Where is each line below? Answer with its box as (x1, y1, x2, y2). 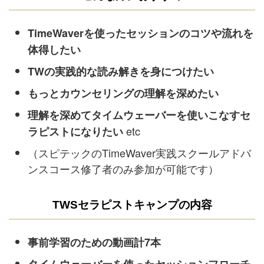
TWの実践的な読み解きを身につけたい (28, 63, 214, 79)
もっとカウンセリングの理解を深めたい (28, 85, 219, 101)
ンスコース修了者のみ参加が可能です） (28, 160, 219, 176)
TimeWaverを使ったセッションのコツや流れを (28, 25, 253, 41)
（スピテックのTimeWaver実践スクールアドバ (28, 144, 251, 160)
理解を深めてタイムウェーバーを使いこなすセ (28, 107, 250, 123)
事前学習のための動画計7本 (28, 234, 161, 250)
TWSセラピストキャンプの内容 (52, 199, 212, 211)
